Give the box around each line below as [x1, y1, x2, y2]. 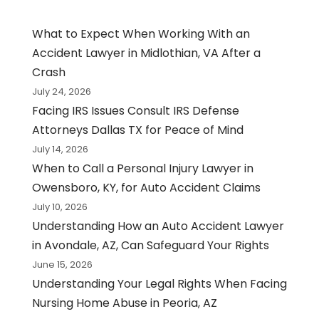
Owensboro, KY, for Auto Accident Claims [31, 179, 261, 197]
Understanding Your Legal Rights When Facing [31, 276, 287, 293]
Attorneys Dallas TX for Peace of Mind [31, 122, 244, 139]
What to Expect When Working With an [31, 26, 250, 43]
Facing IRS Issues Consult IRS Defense [31, 103, 239, 120]
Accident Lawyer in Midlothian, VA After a [31, 45, 261, 62]
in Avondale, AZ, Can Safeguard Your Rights [31, 237, 269, 254]
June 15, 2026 [31, 258, 93, 272]
